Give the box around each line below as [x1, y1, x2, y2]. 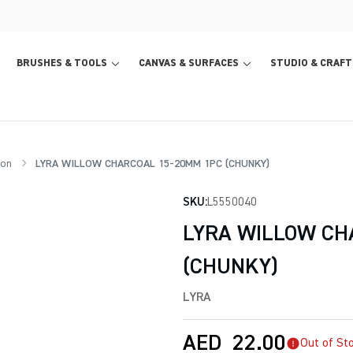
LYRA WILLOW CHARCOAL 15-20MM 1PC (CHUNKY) [32, 158, 269, 169]
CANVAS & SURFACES [139, 58, 239, 69]
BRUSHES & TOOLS [17, 58, 107, 69]
